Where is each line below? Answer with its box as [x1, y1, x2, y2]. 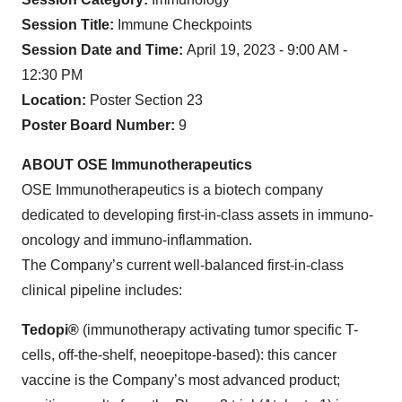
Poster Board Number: [22, 117, 175, 133]
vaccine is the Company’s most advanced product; [22, 371, 340, 388]
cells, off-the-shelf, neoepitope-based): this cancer [22, 346, 336, 363]
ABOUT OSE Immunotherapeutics [22, 156, 252, 172]
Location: [22, 92, 86, 108]
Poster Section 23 [86, 92, 203, 108]
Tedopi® [22, 321, 79, 337]
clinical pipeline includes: [22, 282, 182, 298]
